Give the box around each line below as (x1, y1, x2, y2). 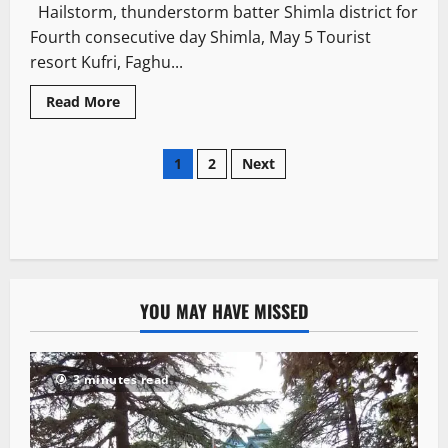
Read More (46, 92, 120, 112)
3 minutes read (72, 371, 170, 389)
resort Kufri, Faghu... (30, 51, 183, 74)
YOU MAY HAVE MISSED (139, 298, 309, 325)
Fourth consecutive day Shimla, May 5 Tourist (30, 26, 371, 49)
